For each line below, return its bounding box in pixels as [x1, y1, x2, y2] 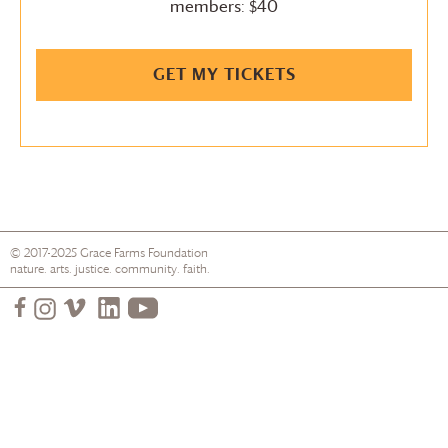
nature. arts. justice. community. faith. [10, 259, 210, 277]
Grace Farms [80, 243, 145, 261]
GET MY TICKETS [152, 63, 296, 86]
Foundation [145, 243, 208, 261]
